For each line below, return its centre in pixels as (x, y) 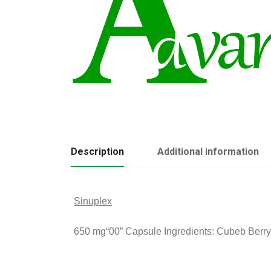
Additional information (208, 151)
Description (97, 151)
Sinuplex (93, 201)
